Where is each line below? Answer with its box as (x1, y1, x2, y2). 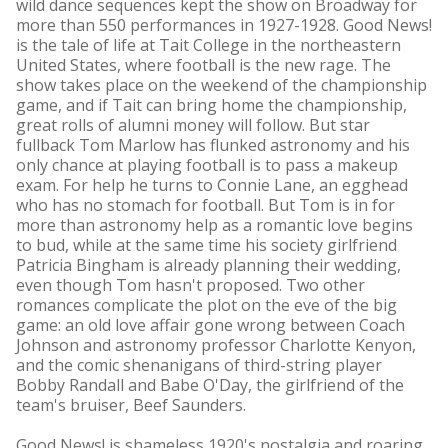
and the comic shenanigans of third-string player (16, 354, 382, 376)
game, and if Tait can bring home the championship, (16, 94, 407, 116)
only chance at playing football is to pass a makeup (16, 154, 398, 176)
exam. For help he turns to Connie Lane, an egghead (16, 174, 408, 196)
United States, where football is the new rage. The (16, 54, 391, 76)
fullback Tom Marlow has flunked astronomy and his (16, 134, 410, 156)
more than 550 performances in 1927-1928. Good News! (16, 14, 432, 36)
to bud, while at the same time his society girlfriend (16, 234, 397, 256)
